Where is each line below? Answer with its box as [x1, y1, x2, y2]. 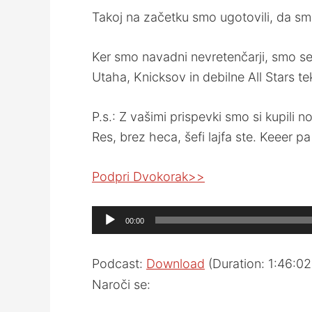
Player [91, 228, 127, 243]
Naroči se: [92, 276, 150, 292]
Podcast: [92, 256, 146, 271]
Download [146, 256, 205, 271]
